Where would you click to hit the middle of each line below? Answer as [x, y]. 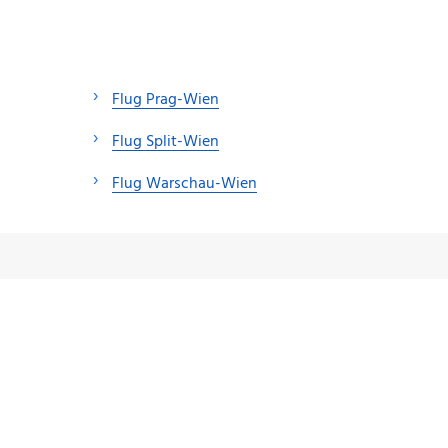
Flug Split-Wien [165, 142]
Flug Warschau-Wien [184, 184]
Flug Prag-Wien [165, 100]
